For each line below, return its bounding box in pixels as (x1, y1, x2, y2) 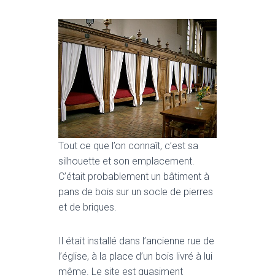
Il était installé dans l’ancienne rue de (58, 234, 214, 247)
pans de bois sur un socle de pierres (58, 185, 213, 198)
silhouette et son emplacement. (58, 155, 195, 167)
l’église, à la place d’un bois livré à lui (58, 250, 212, 262)
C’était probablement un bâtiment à (58, 170, 209, 182)
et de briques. (58, 201, 117, 213)
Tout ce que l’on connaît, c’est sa (58, 139, 198, 152)
